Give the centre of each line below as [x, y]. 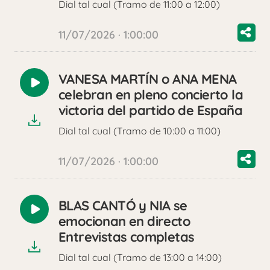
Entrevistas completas [127, 237]
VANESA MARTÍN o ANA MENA [148, 79]
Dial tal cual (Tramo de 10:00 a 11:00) [140, 131]
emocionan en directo [124, 221]
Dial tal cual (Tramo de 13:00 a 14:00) [140, 258]
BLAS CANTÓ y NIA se [123, 206]
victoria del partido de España [150, 111]
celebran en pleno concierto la [151, 95]
